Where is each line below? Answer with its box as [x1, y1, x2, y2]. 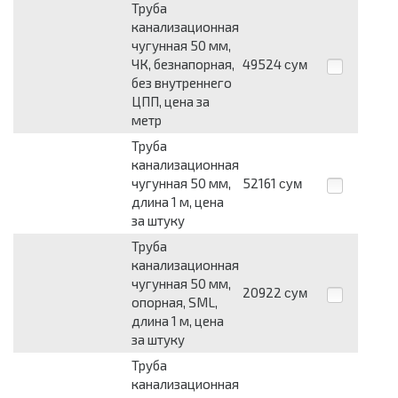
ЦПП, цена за [131, 93, 210, 110]
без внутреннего [131, 75, 232, 92]
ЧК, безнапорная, [131, 56, 235, 73]
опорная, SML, [131, 294, 218, 311]
